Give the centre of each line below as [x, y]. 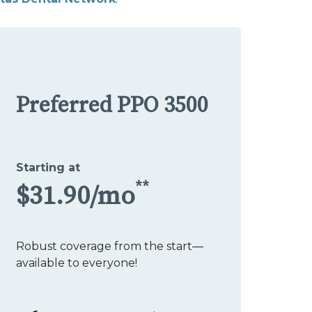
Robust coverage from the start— [110, 246]
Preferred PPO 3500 [112, 106]
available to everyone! [77, 263]
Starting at [48, 167]
